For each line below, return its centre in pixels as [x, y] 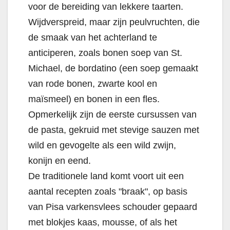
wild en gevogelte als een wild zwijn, [102, 146]
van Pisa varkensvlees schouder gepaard [113, 207]
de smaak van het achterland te [93, 38]
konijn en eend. [60, 161]
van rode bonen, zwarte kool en [93, 84]
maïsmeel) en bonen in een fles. [94, 99]
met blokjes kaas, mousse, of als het [103, 223]
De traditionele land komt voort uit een [106, 176]
